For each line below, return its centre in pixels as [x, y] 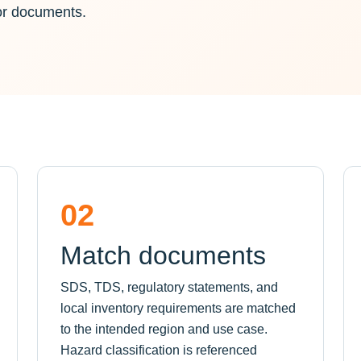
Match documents [163, 255]
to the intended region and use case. [164, 329]
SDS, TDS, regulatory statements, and [169, 287]
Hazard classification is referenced [159, 350]
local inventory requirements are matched [178, 308]
